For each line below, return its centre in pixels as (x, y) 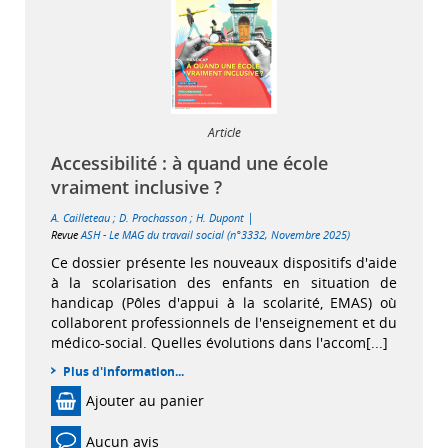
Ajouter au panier (145, 400)
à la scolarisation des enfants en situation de (224, 282)
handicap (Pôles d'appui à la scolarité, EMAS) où (224, 302)
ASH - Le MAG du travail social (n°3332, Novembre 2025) (215, 234)
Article (224, 132)
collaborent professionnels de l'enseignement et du (224, 322)
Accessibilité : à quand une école (189, 162)
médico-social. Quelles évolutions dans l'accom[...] (219, 342)
